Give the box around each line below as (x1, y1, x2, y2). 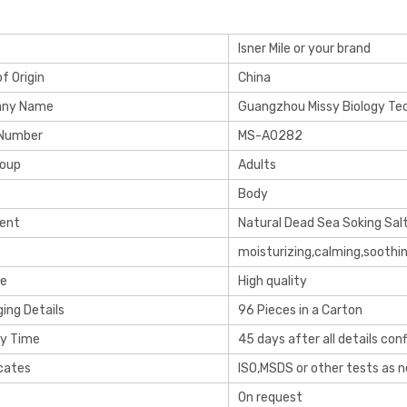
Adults (238, 157, 276, 173)
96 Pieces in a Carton (238, 303, 362, 318)
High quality (238, 273, 307, 289)
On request (238, 390, 303, 405)
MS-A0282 (238, 128, 303, 144)
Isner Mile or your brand (238, 41, 371, 56)
